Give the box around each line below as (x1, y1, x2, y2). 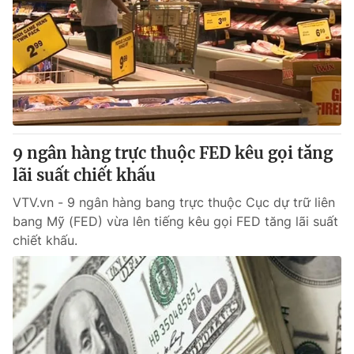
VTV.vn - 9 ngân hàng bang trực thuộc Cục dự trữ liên (13, 194, 335, 210)
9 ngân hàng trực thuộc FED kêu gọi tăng (13, 143, 333, 163)
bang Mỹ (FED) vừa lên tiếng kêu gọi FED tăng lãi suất (13, 213, 338, 229)
